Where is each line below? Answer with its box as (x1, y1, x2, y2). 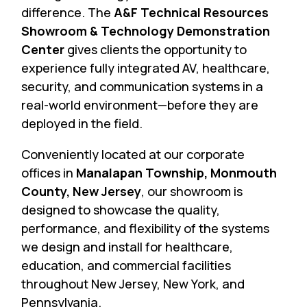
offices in (21, 164, 77, 181)
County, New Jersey (21, 182, 142, 199)
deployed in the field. (21, 114, 143, 132)
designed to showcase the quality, (21, 201, 221, 218)
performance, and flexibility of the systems (21, 219, 270, 236)
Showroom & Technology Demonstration (21, 22, 271, 39)
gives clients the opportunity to (64, 40, 247, 58)
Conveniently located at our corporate (21, 145, 245, 162)
